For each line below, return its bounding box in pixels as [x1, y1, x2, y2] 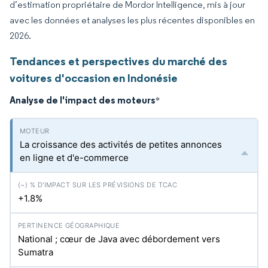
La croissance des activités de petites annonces [20, 139, 222, 150]
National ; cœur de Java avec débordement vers [18, 233, 220, 245]
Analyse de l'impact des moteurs [10, 94, 156, 106]
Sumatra [18, 246, 53, 258]
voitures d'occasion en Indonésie [10, 71, 178, 85]
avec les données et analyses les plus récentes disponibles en [10, 14, 255, 26]
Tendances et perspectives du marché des [10, 54, 227, 68]
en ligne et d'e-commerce [20, 152, 129, 163]
